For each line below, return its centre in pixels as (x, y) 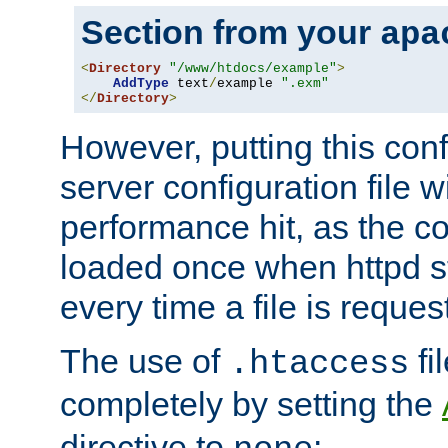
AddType (141, 84)
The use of (144, 361)
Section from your (230, 32)
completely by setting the (251, 404)
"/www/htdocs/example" (253, 69)
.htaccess (319, 364)
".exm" (305, 84)
